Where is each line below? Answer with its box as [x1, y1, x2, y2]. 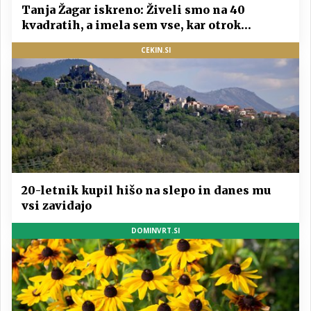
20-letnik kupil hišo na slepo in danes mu [22, 183, 271, 198]
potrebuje [22, 33, 79, 47]
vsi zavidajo [22, 199, 92, 213]
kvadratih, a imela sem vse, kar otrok [22, 17, 241, 32]
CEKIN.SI [140, 44, 171, 55]
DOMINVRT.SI [131, 226, 180, 236]
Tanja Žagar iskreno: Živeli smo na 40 [22, 2, 245, 17]
